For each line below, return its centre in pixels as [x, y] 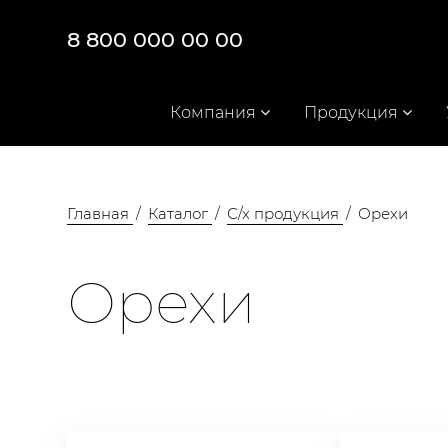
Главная [98, 213]
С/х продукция [283, 213]
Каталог [178, 213]
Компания [213, 112]
